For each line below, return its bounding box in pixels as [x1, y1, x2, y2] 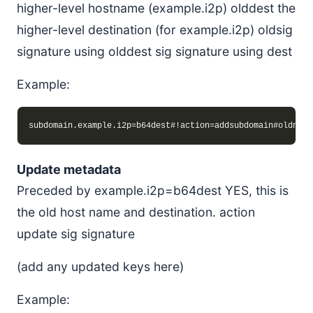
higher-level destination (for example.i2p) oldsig [17, 22, 293, 37]
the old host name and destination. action [17, 205, 255, 219]
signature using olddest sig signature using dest [17, 44, 292, 59]
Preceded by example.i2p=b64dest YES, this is [17, 183, 289, 198]
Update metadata [17, 162, 121, 177]
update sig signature [17, 226, 135, 241]
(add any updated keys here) [17, 259, 184, 274]
